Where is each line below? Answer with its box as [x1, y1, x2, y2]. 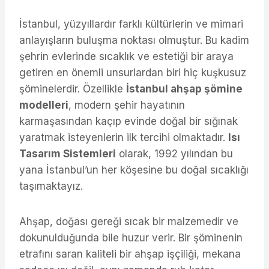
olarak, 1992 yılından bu [116, 147, 233, 160]
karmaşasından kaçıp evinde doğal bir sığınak [19, 115, 238, 127]
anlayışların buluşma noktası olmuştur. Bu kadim [19, 34, 249, 46]
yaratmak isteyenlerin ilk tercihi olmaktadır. [19, 131, 228, 144]
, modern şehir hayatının [68, 98, 185, 111]
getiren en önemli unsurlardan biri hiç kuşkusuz [19, 66, 246, 79]
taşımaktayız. [19, 180, 83, 192]
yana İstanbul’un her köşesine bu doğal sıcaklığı [19, 163, 249, 176]
